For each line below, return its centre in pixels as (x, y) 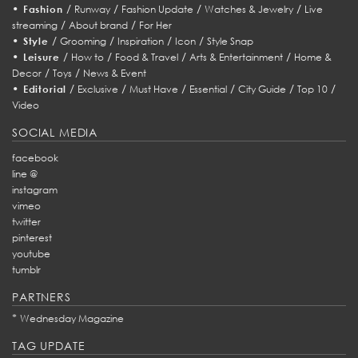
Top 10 (313, 89)
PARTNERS (42, 297)
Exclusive (98, 89)
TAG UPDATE (49, 346)
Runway (92, 10)
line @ (25, 174)
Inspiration (140, 42)
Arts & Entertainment (236, 58)
